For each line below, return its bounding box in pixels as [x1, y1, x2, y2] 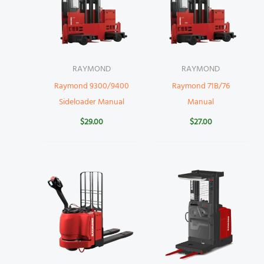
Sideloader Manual [58, 95, 124, 110]
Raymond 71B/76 [171, 80, 230, 94]
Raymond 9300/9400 [54, 80, 129, 94]
